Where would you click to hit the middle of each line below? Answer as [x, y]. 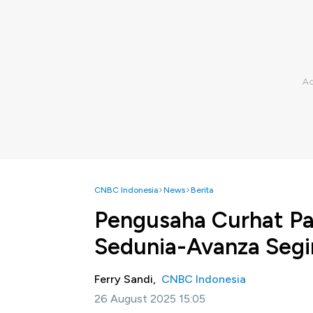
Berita [202, 190]
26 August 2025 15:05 [150, 299]
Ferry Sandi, [128, 279]
